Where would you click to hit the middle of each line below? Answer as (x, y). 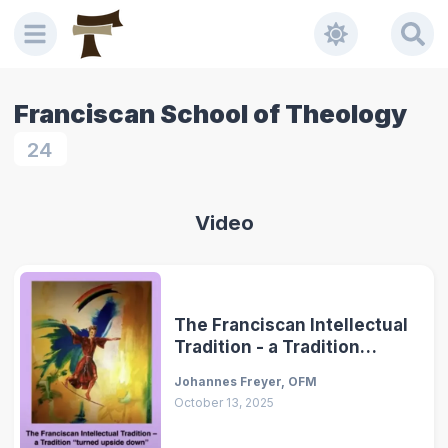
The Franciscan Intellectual (291, 324)
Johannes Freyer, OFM (246, 382)
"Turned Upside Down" (273, 368)
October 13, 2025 (224, 403)
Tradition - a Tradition (267, 346)
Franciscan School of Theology (210, 114)
